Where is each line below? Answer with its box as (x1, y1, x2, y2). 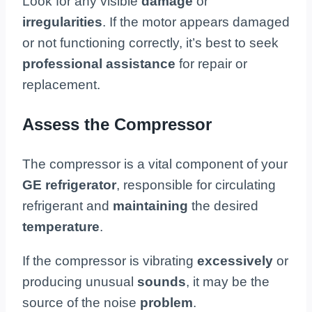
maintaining (113, 198, 192, 213)
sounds (137, 274, 186, 289)
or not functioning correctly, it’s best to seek (22, 35, 279, 50)
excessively (197, 253, 276, 268)
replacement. (22, 77, 100, 92)
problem (140, 295, 193, 310)
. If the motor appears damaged (102, 14, 290, 29)
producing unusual (22, 274, 137, 289)
